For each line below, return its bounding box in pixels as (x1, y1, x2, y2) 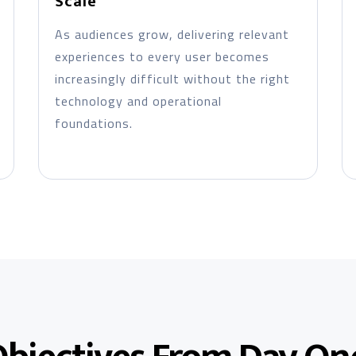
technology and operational (54, 91, 222, 110)
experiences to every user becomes (54, 47, 269, 66)
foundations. (54, 114, 133, 133)
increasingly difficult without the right (54, 69, 290, 88)
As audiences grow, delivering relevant (54, 25, 289, 44)
